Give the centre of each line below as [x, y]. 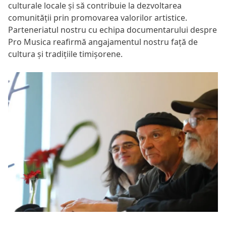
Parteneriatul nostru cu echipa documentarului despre [112, 30]
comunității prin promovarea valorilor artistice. [98, 18]
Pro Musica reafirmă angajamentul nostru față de [103, 42]
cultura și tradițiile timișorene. [65, 54]
